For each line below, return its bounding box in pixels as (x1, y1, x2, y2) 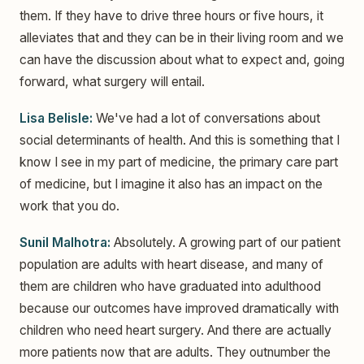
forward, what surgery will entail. (19, 73, 205, 89)
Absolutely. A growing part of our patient (110, 235, 340, 251)
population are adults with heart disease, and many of (19, 257, 323, 273)
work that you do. (19, 198, 119, 214)
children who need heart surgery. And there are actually (19, 323, 331, 339)
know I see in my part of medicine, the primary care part (19, 154, 338, 171)
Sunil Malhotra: (19, 235, 110, 251)
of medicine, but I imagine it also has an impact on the (19, 176, 323, 193)
